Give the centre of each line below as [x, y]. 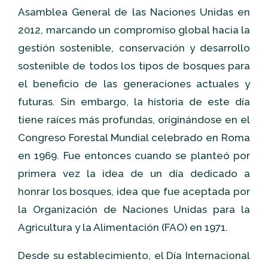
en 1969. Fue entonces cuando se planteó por [134, 156]
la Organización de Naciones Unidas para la [134, 209]
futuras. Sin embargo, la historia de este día [134, 102]
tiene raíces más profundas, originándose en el [134, 120]
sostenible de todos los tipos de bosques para [134, 66]
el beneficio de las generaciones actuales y [134, 84]
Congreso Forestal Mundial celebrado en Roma [134, 138]
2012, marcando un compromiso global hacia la [134, 30]
